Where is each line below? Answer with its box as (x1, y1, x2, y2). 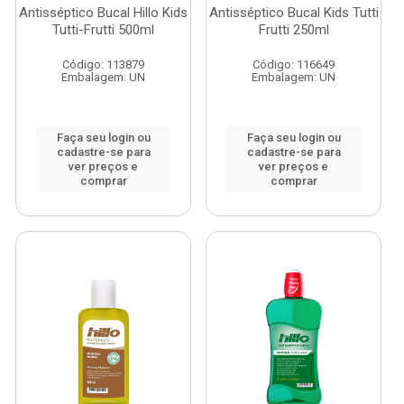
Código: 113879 (62, 58, 144, 71)
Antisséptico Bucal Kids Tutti (208, 5, 379, 21)
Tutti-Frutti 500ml (52, 22, 154, 38)
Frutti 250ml (258, 22, 329, 38)
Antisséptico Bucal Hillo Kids (19, 5, 188, 21)
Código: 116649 (252, 58, 335, 71)
